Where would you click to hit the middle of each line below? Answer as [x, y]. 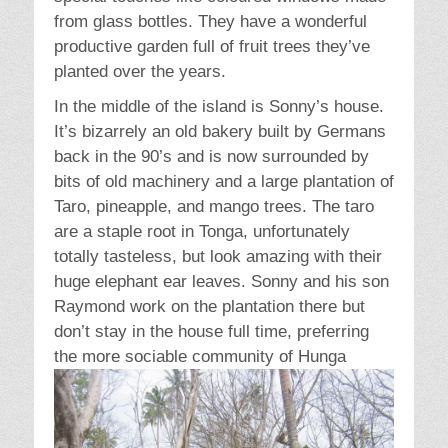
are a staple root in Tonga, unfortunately [202, 232]
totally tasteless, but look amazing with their [218, 257]
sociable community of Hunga [235, 357]
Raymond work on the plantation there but [209, 307]
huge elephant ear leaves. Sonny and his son [221, 282]
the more [89, 357]
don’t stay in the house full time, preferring [211, 332]
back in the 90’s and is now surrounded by [211, 157]
